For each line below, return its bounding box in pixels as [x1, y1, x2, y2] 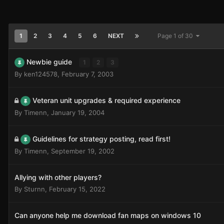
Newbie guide [26, 57, 74, 66]
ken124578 [24, 70, 57, 78]
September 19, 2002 [51, 147, 114, 155]
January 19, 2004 [51, 108, 104, 116]
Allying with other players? [14, 173, 101, 181]
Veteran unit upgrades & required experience [32, 96, 180, 104]
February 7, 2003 [61, 70, 113, 78]
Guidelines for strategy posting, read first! [32, 134, 170, 143]
